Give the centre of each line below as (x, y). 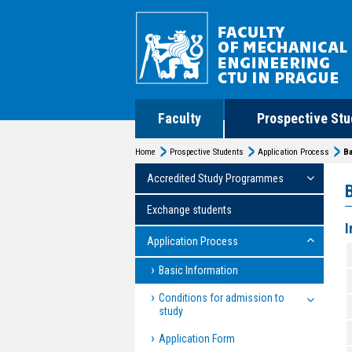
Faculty (179, 118)
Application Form (197, 339)
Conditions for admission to (222, 298)
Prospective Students (207, 152)
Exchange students (189, 210)
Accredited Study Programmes (215, 178)
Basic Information (198, 270)
